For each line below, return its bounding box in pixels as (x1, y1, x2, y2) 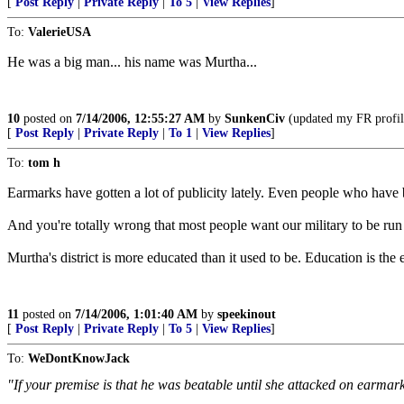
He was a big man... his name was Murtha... (7, 54, 257, 69)
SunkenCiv (225, 112, 285, 125)
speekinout (217, 308, 276, 321)
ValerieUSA (28, 25, 91, 39)
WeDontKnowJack (28, 352, 130, 365)
